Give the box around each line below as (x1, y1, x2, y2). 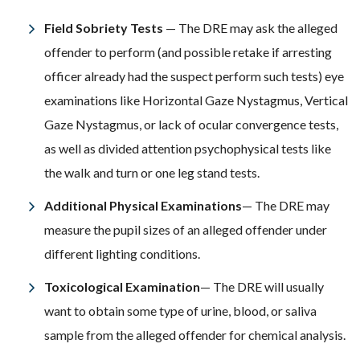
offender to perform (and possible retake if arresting (44, 44, 332, 59)
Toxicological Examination (44, 279, 200, 294)
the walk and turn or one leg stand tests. (44, 165, 260, 180)
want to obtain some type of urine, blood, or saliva (44, 303, 317, 318)
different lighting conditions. (44, 246, 200, 261)
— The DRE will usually (200, 279, 324, 294)
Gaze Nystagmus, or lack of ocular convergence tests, (44, 117, 338, 132)
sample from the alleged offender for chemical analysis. (44, 327, 346, 342)
